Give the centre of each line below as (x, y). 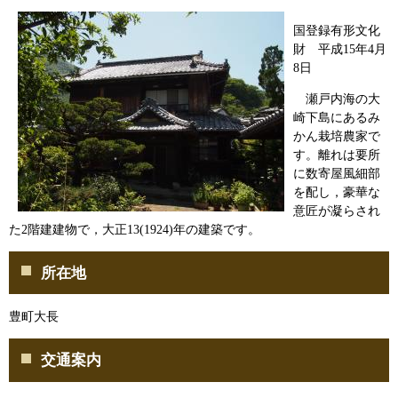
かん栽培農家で (337, 136)
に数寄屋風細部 (337, 173)
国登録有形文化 (337, 30)
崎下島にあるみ (337, 117)
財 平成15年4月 (340, 49)
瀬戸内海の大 (337, 99)
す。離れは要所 (337, 155)
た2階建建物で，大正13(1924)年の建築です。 (135, 229)
